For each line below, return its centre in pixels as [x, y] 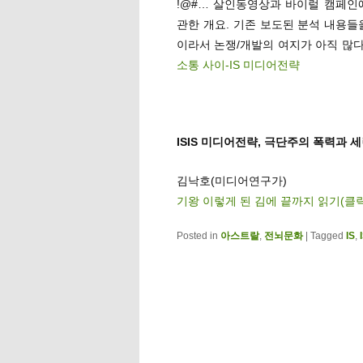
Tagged [327, 235]
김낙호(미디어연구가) [232, 180]
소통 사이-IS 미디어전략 [238, 64]
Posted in [197, 235]
